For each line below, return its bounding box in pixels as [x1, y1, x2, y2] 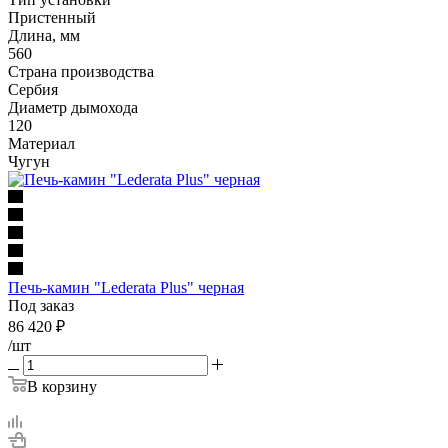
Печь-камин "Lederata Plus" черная [8, 278, 244, 296]
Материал [8, 134, 75, 152]
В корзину [27, 377, 97, 395]
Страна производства [8, 62, 154, 80]
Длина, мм [8, 26, 80, 44]
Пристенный [8, 8, 96, 26]
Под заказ [8, 296, 74, 314]
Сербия [8, 80, 58, 98]
